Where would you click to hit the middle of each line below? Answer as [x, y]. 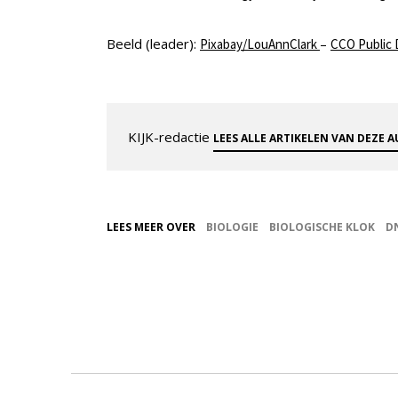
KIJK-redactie [171, 137]
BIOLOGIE [232, 227]
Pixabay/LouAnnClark [260, 44]
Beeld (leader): [153, 44]
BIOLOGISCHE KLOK [322, 227]
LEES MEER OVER [151, 227]
